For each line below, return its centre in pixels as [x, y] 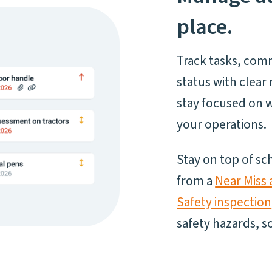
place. [205, 27]
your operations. [222, 125]
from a [196, 181]
